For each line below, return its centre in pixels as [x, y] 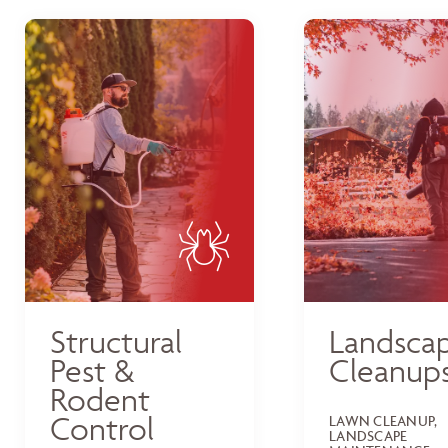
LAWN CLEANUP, [383, 420]
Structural [116, 341]
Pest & [92, 370]
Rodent [100, 399]
